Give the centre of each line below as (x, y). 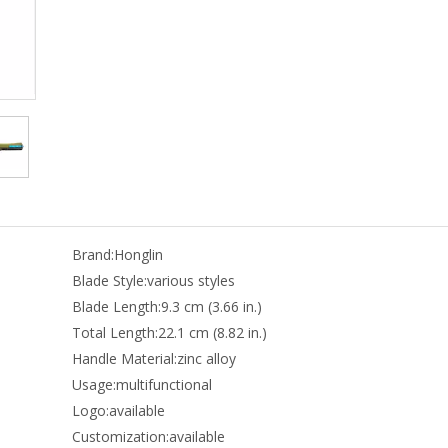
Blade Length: (117, 306)
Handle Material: (125, 358)
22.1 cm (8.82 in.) (213, 332)
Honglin (139, 254)
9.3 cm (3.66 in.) (212, 306)
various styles (191, 280)
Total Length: (115, 332)
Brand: (93, 254)
